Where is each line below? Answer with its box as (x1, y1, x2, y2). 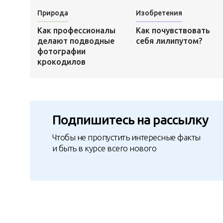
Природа (37, 9, 68, 17)
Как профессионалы (37, 26, 115, 35)
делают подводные (37, 36, 114, 46)
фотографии (37, 47, 86, 56)
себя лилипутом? (135, 36, 202, 46)
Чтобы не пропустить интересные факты (52, 132, 201, 142)
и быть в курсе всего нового (52, 143, 157, 153)
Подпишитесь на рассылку (52, 112, 209, 127)
